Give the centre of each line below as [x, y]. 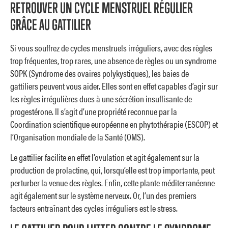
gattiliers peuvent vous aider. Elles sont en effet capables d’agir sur [114, 86]
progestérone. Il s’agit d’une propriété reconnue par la [94, 111]
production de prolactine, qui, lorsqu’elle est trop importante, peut [112, 169]
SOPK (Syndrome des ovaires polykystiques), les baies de [99, 73]
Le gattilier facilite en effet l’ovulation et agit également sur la [105, 157]
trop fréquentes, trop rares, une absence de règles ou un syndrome [113, 61]
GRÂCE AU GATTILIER [51, 25]
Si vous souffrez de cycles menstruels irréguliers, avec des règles [111, 48]
